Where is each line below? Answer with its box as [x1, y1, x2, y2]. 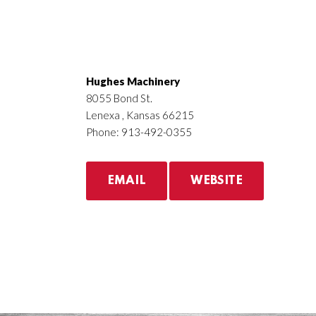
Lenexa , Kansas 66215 [86, 109, 194, 121]
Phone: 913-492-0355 [86, 126, 192, 138]
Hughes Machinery [86, 75, 180, 87]
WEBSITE [190, 175, 243, 187]
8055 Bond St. [86, 92, 152, 104]
